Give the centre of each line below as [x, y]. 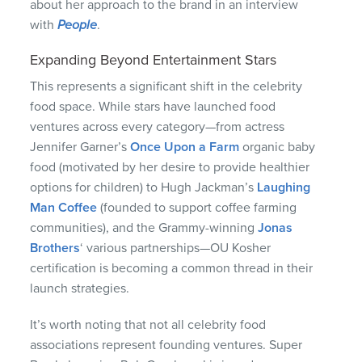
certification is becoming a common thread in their [172, 268]
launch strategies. [80, 288]
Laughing [284, 187]
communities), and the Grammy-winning [144, 227]
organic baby [278, 147]
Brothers [55, 248]
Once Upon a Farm [185, 147]
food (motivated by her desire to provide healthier [170, 167]
